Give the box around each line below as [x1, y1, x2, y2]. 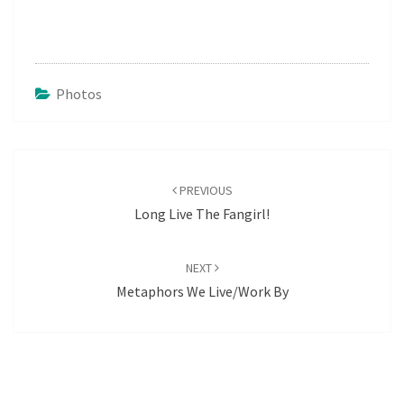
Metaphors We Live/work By [115, 282, 289, 300]
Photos [56, 85, 102, 103]
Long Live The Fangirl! [134, 205, 270, 223]
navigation [13, 171, 104, 196]
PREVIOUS [176, 182, 233, 198]
